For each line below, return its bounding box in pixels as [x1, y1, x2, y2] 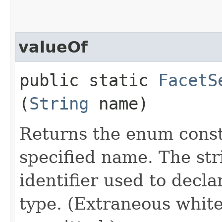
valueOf [18, 38, 88, 56]
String [29, 93, 89, 113]
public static [19, 70, 158, 90]
